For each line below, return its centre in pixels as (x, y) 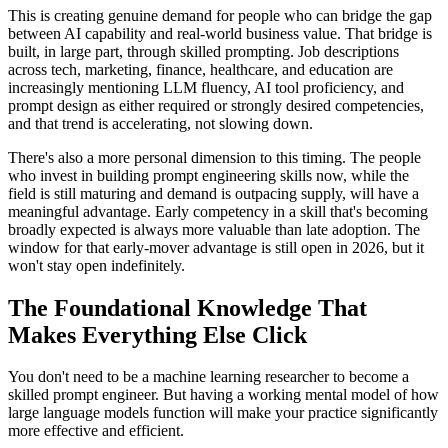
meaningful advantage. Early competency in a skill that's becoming (218, 211)
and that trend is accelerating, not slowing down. (160, 123)
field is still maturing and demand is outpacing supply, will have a (213, 193)
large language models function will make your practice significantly (223, 413)
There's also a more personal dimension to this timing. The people (214, 157)
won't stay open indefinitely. (96, 265)
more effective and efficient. (96, 431)
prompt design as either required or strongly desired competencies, (216, 105)
